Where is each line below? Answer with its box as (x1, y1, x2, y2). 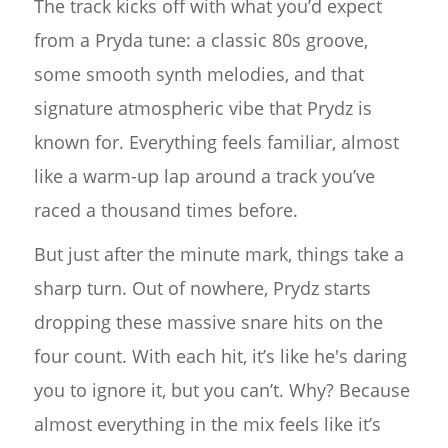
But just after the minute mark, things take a (33, 242, 404, 266)
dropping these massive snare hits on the (33, 310, 383, 334)
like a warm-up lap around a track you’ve (33, 164, 375, 188)
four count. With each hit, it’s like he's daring (33, 344, 407, 368)
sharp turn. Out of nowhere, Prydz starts (33, 276, 371, 300)
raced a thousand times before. (33, 198, 298, 222)
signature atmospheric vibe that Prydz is (33, 96, 372, 120)
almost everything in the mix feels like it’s (33, 412, 381, 436)
